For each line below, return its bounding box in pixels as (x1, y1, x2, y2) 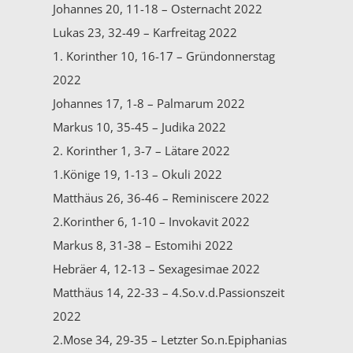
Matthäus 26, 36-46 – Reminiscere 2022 (53, 189, 270, 206)
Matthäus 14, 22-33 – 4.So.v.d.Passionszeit (53, 284, 285, 300)
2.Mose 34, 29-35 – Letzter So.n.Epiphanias (53, 331, 288, 347)
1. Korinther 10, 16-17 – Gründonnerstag (53, 47, 276, 64)
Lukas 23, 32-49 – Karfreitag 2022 (53, 24, 238, 40)
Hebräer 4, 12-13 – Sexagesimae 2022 (53, 260, 261, 277)
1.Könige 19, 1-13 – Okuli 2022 (53, 165, 223, 182)
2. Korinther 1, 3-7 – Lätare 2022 (53, 142, 231, 158)
